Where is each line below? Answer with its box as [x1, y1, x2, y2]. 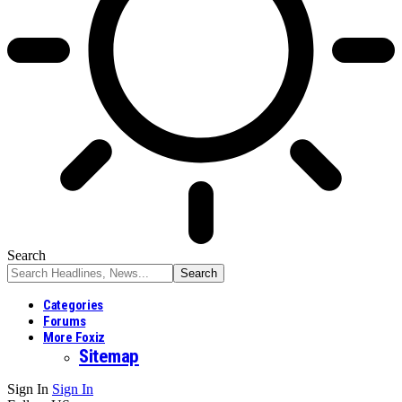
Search [7, 247, 46, 263]
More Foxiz [43, 328, 105, 345]
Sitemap [79, 345, 139, 367]
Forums [43, 312, 86, 329]
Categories [43, 296, 103, 313]
